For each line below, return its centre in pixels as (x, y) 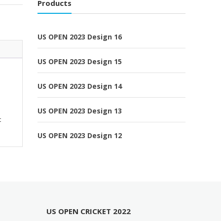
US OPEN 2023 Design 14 (80, 86)
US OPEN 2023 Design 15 (80, 61)
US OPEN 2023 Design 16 (80, 37)
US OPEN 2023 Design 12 (80, 135)
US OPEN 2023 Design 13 (80, 110)
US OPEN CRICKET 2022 (89, 211)
